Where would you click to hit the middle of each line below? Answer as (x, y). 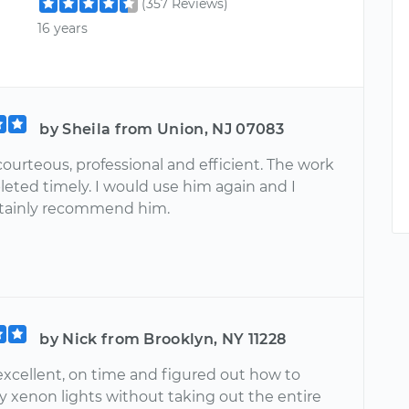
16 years (63, 28)
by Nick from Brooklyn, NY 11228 (163, 339)
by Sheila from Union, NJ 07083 (162, 129)
